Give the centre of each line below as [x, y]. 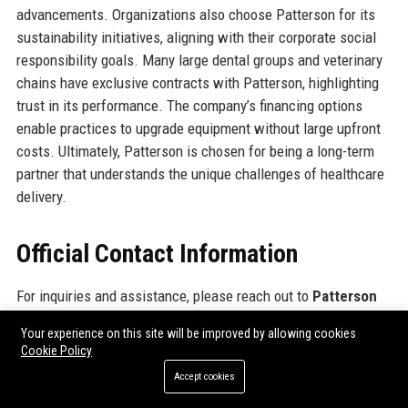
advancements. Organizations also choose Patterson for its [195, 15]
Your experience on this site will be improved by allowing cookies [189, 333]
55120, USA [50, 387]
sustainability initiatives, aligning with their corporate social [196, 38]
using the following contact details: [224, 319]
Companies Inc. [66, 319]
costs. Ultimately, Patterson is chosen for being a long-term [195, 152]
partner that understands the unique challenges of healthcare [200, 174]
